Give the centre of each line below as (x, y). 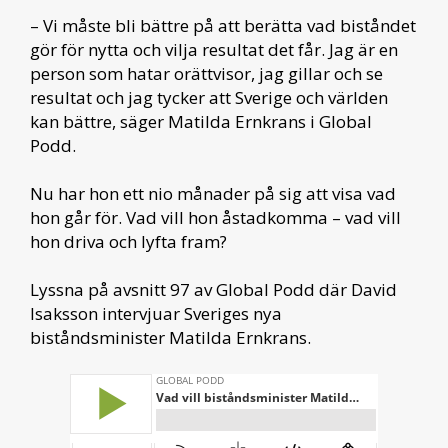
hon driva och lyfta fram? (128, 241)
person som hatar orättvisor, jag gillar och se (206, 73)
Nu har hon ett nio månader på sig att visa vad (213, 193)
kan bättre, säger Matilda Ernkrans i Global (201, 121)
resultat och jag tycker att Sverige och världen (209, 97)
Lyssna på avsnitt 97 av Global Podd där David (213, 289)
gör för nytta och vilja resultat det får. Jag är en (214, 49)
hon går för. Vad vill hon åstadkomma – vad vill (215, 217)
